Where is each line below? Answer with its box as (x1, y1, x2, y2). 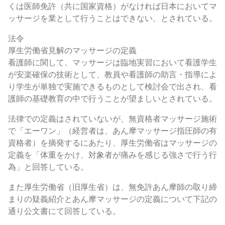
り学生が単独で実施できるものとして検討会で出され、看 (8, 81, 217, 92)
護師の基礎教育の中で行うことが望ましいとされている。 (8, 93, 217, 104)
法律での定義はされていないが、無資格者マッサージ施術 (8, 114, 217, 125)
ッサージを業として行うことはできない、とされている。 (8, 13, 217, 24)
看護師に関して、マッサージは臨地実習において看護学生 (8, 57, 217, 68)
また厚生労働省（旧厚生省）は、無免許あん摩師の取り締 (8, 182, 217, 193)
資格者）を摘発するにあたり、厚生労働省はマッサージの (8, 138, 217, 149)
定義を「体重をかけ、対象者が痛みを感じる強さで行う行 (8, 150, 217, 161)
